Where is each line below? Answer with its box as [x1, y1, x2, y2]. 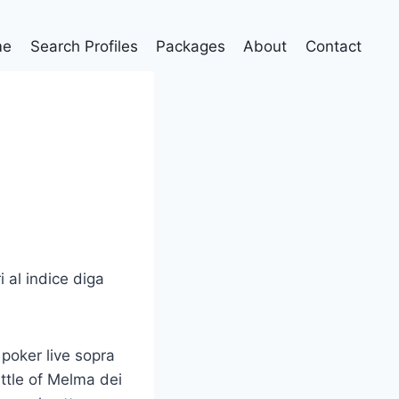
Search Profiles [29, 37, 138, 55]
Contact [305, 37, 362, 55]
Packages [156, 37, 226, 55]
